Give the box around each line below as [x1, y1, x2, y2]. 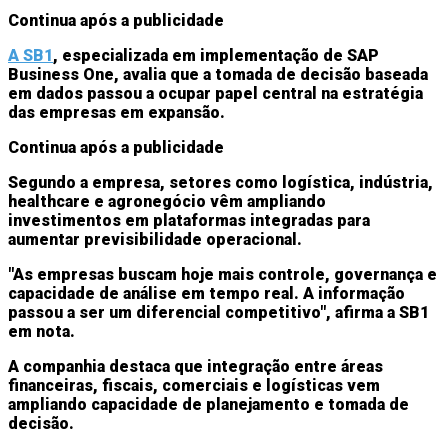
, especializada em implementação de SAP [53, 45, 379, 65]
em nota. [8, 321, 75, 341]
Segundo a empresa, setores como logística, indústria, [8, 172, 433, 192]
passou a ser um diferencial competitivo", [8, 302, 331, 322]
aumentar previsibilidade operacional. [8, 229, 302, 249]
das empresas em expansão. [8, 102, 225, 122]
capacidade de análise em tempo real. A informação [8, 283, 405, 303]
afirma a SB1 [331, 302, 429, 322]
